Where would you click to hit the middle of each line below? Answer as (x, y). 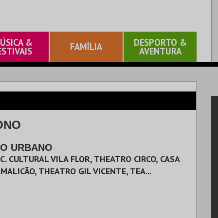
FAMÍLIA (86, 47)
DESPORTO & (160, 42)
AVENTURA (160, 51)
